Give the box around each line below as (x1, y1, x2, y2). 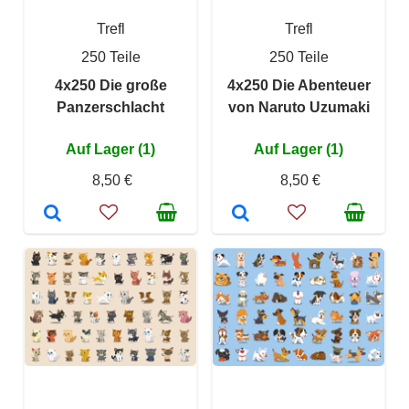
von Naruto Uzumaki (227, 100, 370, 115)
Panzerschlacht (57, 100, 164, 115)
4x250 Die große (54, 78, 167, 93)
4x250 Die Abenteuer (226, 78, 371, 93)
